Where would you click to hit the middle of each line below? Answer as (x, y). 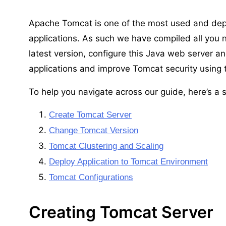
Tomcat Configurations (91, 177)
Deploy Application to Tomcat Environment (128, 161)
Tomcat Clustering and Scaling (106, 146)
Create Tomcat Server (90, 115)
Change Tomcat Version (94, 130)
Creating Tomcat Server (121, 212)
